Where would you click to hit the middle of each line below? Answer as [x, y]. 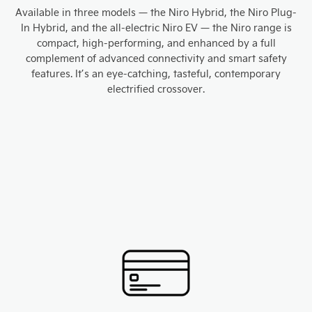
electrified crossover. [156, 89]
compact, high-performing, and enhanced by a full [156, 43]
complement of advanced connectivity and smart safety [156, 58]
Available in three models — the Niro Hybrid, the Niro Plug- [156, 13]
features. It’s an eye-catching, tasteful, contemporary [156, 74]
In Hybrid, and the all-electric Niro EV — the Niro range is [156, 28]
